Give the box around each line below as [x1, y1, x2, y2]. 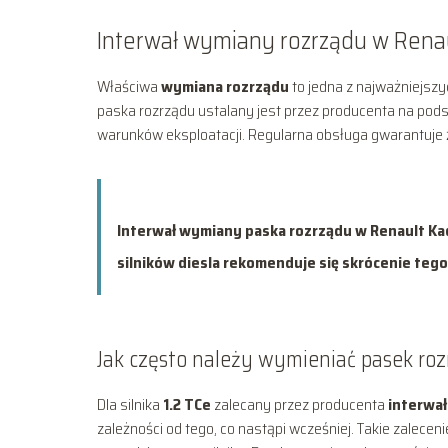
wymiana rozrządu [161, 73, 289, 99]
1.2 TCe [163, 391, 211, 417]
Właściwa [97, 73, 161, 99]
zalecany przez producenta [211, 391, 388, 417]
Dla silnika [97, 391, 163, 417]
